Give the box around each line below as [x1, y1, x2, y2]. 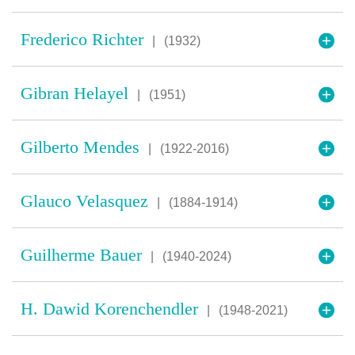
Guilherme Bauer [21, 245, 147, 265]
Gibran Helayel [21, 83, 133, 103]
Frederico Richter [21, 29, 148, 49]
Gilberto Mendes [21, 137, 144, 157]
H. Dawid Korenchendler [21, 299, 203, 319]
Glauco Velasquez [21, 191, 153, 211]
